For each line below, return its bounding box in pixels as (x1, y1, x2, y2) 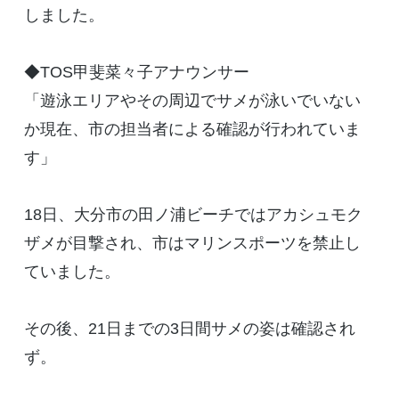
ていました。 (23, 263, 120, 281)
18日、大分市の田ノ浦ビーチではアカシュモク (23, 206, 362, 224)
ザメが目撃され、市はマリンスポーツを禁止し (23, 234, 361, 253)
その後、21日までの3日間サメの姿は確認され (23, 320, 355, 338)
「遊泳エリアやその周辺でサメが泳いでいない (23, 92, 361, 110)
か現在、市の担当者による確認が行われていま (23, 120, 361, 139)
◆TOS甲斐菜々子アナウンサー (23, 63, 249, 82)
